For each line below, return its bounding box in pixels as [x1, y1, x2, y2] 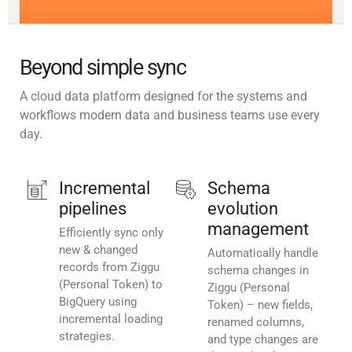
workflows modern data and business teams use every [20, 108, 320, 123]
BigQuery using [59, 295, 137, 310]
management [207, 219, 309, 240]
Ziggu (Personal [207, 280, 290, 295]
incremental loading [59, 312, 163, 327]
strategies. [59, 329, 115, 344]
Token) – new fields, [207, 298, 313, 313]
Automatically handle [207, 246, 318, 261]
